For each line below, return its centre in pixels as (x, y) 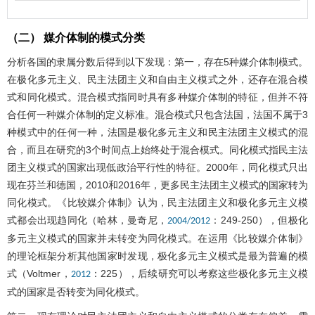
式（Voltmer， (39, 273)
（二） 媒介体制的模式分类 (76, 37)
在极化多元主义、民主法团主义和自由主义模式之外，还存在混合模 (157, 79)
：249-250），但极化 (259, 220)
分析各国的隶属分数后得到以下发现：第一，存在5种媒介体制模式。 (157, 62)
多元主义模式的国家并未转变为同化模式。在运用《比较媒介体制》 (157, 238)
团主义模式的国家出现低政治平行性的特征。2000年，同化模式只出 (157, 167)
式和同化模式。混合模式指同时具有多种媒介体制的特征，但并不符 (157, 97)
